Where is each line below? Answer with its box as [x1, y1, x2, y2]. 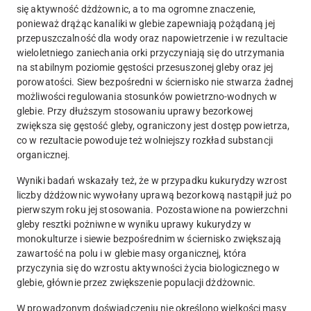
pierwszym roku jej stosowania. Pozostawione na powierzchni [17, 204, 287, 216]
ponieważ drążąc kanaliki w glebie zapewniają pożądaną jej [17, 18, 275, 30]
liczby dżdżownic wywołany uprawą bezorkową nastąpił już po [17, 190, 292, 201]
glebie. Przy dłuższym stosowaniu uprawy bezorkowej [17, 106, 253, 117]
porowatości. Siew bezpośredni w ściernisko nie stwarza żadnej [17, 76, 294, 88]
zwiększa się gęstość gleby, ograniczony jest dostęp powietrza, [17, 120, 290, 132]
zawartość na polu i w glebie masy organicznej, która [17, 248, 247, 260]
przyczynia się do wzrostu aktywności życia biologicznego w [17, 262, 280, 274]
